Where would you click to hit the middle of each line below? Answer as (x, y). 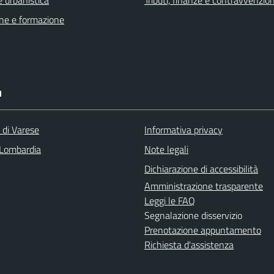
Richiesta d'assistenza (189, 245)
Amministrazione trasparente (204, 186)
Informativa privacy (183, 130)
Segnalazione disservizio (193, 216)
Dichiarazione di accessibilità (201, 169)
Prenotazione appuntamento (203, 230)
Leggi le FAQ (170, 201)
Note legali (166, 150)
